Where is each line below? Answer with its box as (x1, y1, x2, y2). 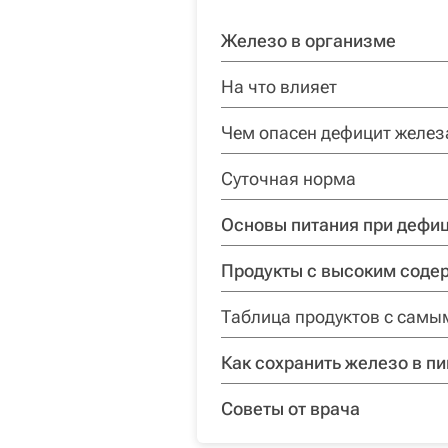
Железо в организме (221, 29, 396, 51)
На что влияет (221, 75, 337, 97)
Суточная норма (221, 167, 356, 189)
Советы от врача (221, 397, 360, 419)
